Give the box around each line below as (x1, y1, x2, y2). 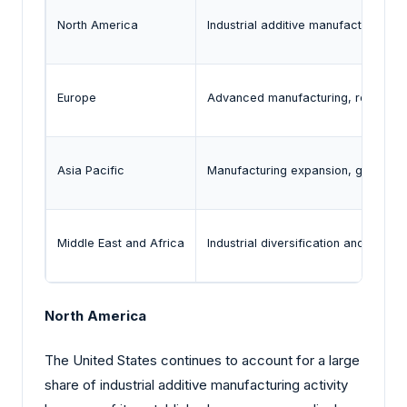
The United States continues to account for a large (45, 352, 360, 370)
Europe (57, 91, 96, 105)
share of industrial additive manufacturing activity (45, 376, 348, 394)
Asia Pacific (57, 164, 124, 178)
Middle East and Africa (57, 236, 184, 251)
